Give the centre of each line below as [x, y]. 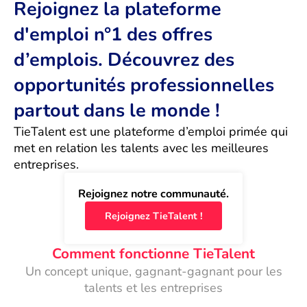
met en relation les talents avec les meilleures [141, 148]
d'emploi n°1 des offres [113, 35]
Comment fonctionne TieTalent [153, 254]
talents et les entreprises [153, 288]
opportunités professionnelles [144, 86]
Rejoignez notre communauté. [153, 194]
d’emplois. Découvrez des [124, 60]
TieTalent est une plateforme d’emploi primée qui [151, 132]
